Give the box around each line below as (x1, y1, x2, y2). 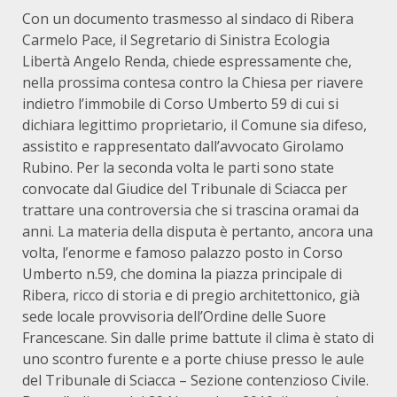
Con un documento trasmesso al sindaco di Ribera (22, 9, 354, 28)
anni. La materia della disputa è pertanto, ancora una (22, 222, 373, 241)
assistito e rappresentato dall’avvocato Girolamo (22, 136, 344, 156)
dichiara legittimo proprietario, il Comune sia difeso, (22, 115, 367, 135)
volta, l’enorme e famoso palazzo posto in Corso (22, 243, 343, 262)
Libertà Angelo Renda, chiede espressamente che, (22, 51, 352, 71)
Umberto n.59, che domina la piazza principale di (22, 264, 342, 284)
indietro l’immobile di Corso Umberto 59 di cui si (22, 94, 339, 113)
